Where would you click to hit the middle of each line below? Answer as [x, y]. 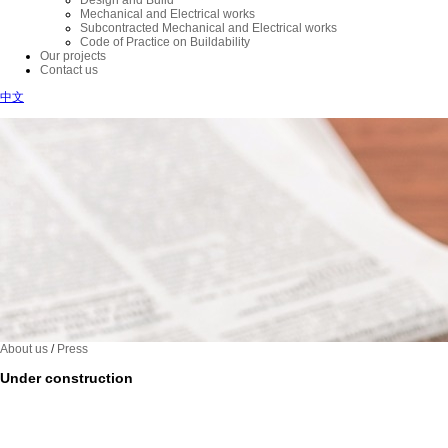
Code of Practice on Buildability [165, 42]
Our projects [73, 56]
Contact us [69, 70]
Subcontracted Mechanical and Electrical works [208, 28]
